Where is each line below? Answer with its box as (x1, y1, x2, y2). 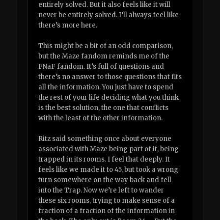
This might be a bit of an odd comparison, (38, 42, 173, 51)
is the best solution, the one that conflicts (38, 104, 169, 112)
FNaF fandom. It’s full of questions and (38, 62, 165, 71)
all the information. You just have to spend (38, 83, 174, 92)
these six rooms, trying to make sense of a (38, 196, 175, 205)
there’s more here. (38, 21, 98, 30)
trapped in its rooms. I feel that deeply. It (38, 155, 170, 164)
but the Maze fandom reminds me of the (38, 52, 170, 61)
